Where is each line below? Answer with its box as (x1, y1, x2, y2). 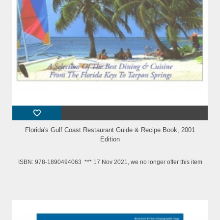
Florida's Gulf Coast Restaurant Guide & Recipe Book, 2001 (25, 126, 195, 134)
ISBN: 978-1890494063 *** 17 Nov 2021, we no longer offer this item (18, 159, 202, 166)
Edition (100, 136, 120, 143)
